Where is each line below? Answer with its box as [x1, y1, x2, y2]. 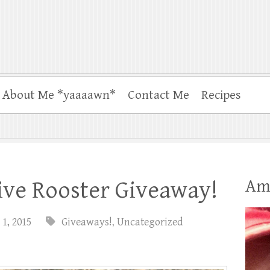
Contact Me [128, 87, 189, 102]
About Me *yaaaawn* [2, 87, 116, 102]
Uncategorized [117, 215, 183, 228]
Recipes [201, 87, 241, 102]
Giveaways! [61, 215, 112, 228]
